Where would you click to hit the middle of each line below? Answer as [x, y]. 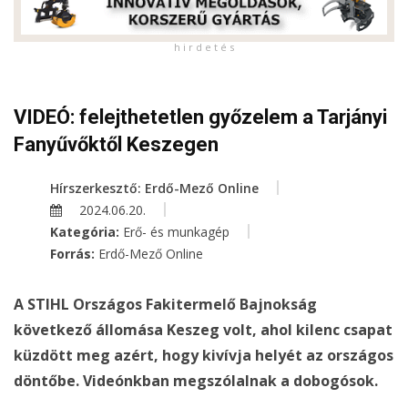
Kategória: [87, 232]
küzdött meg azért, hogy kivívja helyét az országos [204, 356]
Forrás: [74, 254]
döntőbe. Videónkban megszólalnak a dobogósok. [196, 381]
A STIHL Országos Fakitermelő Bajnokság [165, 305]
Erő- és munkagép [176, 232]
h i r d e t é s [204, 47]
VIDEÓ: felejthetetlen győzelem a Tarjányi [200, 117]
